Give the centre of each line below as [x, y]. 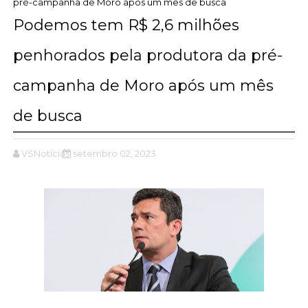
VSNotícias [45, 153]
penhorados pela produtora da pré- [147, 55]
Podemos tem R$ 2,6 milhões [126, 25]
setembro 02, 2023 [114, 153]
